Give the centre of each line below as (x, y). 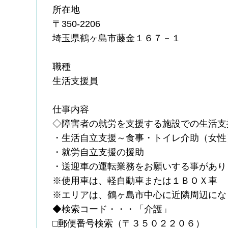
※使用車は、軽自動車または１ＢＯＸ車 (135, 180)
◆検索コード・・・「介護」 (112, 209)
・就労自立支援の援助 (98, 152)
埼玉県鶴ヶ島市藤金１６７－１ (117, 38)
